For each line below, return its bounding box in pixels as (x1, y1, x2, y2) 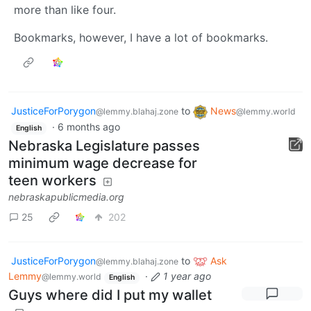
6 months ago (57, 120, 120, 133)
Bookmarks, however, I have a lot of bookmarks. (14, 31, 268, 45)
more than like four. (14, 3, 116, 17)
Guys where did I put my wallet (8, 287, 212, 303)
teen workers (8, 171, 96, 189)
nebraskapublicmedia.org (8, 190, 124, 203)
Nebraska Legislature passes (8, 137, 200, 154)
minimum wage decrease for (8, 154, 197, 171)
